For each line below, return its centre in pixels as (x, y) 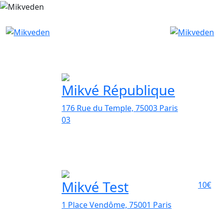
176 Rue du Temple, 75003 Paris (120, 108)
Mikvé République (118, 90)
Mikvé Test (95, 187)
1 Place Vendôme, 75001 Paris (117, 205)
